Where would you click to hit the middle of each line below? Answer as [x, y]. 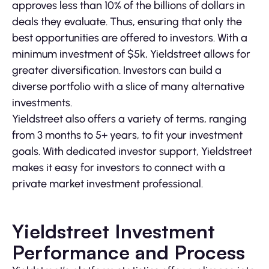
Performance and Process [128, 252]
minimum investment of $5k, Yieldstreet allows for [131, 54]
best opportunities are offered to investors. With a [130, 38]
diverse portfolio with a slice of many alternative [128, 87]
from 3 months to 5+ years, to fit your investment [127, 135]
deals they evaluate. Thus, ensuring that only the [127, 22]
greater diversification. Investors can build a [117, 71]
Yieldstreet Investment [113, 231]
